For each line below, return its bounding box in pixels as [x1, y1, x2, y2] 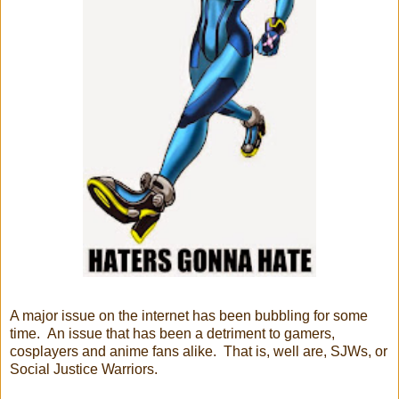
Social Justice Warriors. [10, 362, 158, 378]
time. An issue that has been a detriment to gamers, [10, 326, 335, 342]
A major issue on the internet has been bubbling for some [10, 308, 368, 324]
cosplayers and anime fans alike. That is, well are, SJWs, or [10, 344, 387, 360]
